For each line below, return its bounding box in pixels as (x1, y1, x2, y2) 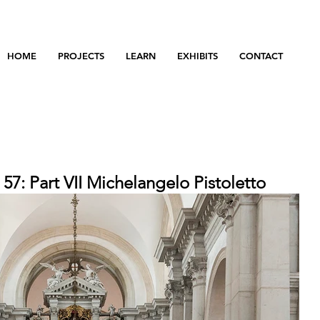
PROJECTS (58, 50, 104, 61)
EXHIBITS (177, 50, 218, 61)
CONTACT (239, 50, 283, 61)
